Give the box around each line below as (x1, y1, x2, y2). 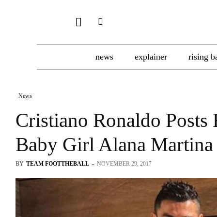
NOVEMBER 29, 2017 (97, 160, 152, 167)
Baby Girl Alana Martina (15, 133, 213, 155)
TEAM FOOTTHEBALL (26, 160, 89, 167)
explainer (135, 52, 167, 62)
